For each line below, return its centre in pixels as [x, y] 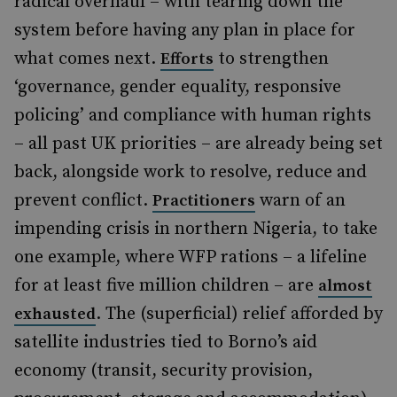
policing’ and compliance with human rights [193, 116]
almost [345, 286]
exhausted [55, 314]
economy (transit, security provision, [163, 371]
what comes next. [87, 59]
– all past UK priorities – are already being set [198, 144]
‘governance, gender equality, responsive [178, 87]
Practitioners [204, 201]
